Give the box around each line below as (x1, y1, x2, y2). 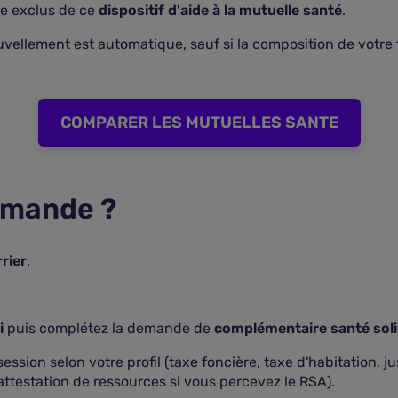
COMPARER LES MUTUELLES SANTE (60, 113, 338, 132)
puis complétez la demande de (4, 320, 214, 337)
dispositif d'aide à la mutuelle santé (99, 2, 342, 19)
